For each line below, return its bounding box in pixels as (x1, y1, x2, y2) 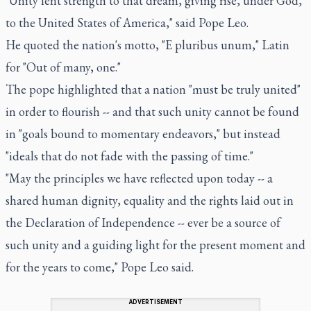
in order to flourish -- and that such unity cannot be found (6, 103, 299, 119)
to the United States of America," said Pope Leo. (6, 14, 249, 31)
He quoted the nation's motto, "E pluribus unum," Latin (6, 36, 289, 53)
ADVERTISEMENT (128, 298, 183, 305)
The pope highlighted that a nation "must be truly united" (6, 81, 301, 97)
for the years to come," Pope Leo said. (6, 258, 194, 275)
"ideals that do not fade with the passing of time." (6, 147, 253, 164)
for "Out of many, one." (6, 58, 121, 75)
